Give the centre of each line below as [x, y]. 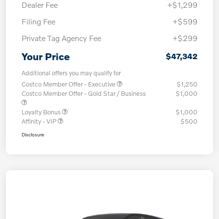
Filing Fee [38, 21]
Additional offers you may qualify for [71, 73]
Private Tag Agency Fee [61, 38]
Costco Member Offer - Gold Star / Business [84, 93]
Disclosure [33, 134]
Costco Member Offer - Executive [69, 84]
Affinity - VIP [40, 121]
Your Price [46, 56]
